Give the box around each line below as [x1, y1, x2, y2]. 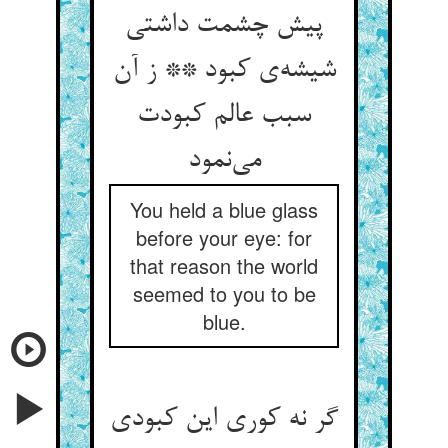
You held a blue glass [130, 195, 318, 224]
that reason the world [130, 251, 318, 280]
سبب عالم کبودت [137, 100, 311, 132]
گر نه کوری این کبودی [110, 404, 338, 436]
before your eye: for [136, 223, 312, 252]
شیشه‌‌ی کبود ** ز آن [112, 55, 336, 87]
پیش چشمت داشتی [125, 10, 323, 42]
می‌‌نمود [187, 145, 261, 177]
